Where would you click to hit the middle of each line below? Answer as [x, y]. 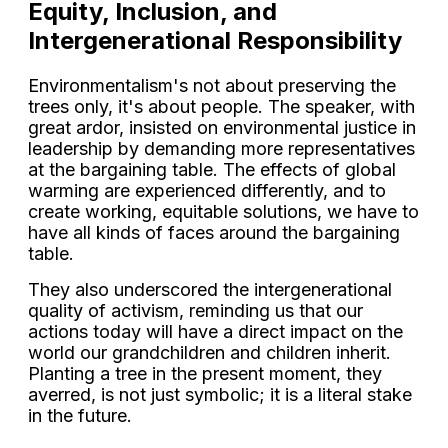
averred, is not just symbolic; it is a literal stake [220, 395]
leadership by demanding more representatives [221, 149]
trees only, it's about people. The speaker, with [221, 107]
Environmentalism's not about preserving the [212, 86]
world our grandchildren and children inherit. [209, 353]
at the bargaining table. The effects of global [212, 170]
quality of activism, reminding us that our [195, 311]
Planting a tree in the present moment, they [205, 374]
